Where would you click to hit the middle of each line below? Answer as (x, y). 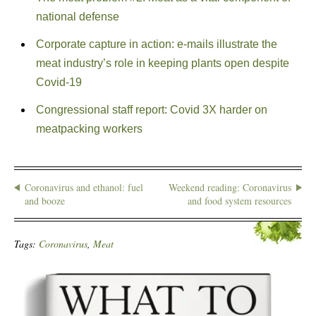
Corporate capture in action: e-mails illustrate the (156, 44)
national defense (77, 17)
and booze (45, 201)
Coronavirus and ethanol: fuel (84, 187)
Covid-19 (59, 82)
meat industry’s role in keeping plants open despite (162, 63)
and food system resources (239, 201)
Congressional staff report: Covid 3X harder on (151, 110)
